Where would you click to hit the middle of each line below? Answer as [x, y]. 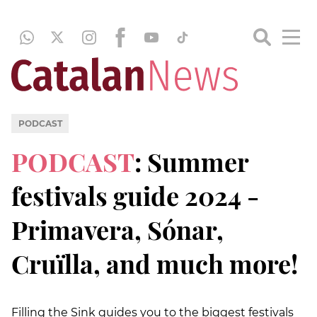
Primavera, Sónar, [117, 229]
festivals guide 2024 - [135, 195]
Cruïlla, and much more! [155, 263]
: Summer [191, 161]
